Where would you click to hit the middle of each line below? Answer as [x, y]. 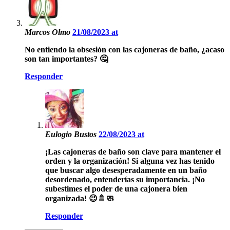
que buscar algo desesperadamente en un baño [126, 170]
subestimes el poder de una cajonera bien [116, 188]
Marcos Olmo [49, 32]
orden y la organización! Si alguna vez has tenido [130, 161]
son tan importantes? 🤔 [66, 59]
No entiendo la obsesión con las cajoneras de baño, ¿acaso [124, 49]
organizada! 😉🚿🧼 [80, 198]
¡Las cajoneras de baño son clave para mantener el [133, 151]
